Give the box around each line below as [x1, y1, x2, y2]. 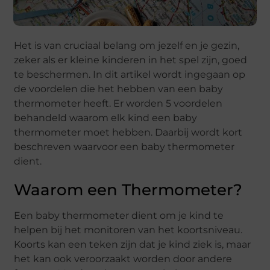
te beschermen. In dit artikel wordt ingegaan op [14, 69, 246, 80]
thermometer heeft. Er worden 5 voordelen [14, 98, 223, 109]
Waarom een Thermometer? [14, 180, 243, 199]
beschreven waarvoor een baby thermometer [14, 141, 235, 152]
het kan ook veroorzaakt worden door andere [14, 253, 233, 265]
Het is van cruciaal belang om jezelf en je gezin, [14, 40, 240, 51]
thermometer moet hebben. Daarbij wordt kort [14, 127, 243, 138]
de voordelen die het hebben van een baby [14, 83, 224, 95]
